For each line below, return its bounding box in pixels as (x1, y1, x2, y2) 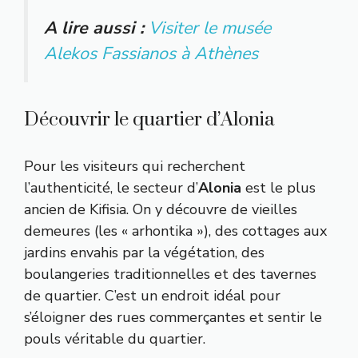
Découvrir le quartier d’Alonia (24, 108, 275, 133)
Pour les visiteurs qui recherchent (24, 157, 245, 177)
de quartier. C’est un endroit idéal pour (24, 286, 280, 306)
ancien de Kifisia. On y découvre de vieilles (24, 200, 297, 220)
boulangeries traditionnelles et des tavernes (24, 265, 316, 284)
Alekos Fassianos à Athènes (44, 41, 258, 66)
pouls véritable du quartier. (24, 329, 205, 349)
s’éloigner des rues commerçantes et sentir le (24, 308, 322, 328)
